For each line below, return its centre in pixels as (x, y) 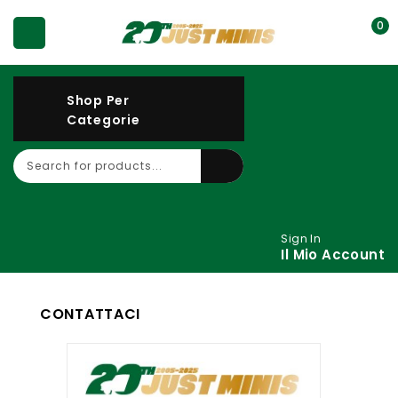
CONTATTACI (90, 314)
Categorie (103, 119)
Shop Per (98, 100)
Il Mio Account (333, 254)
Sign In (301, 238)
